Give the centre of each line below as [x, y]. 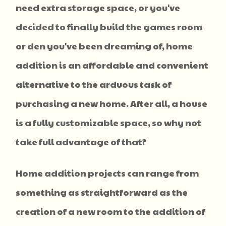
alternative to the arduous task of [94, 84]
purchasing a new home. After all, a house [112, 103]
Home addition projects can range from [107, 173]
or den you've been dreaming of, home [104, 45]
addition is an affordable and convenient [112, 65]
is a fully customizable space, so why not [109, 122]
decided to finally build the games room [109, 26]
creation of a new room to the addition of [111, 211]
